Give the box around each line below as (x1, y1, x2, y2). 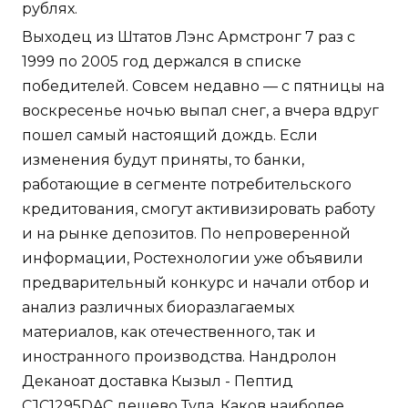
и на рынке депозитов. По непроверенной (22, 225, 351, 243)
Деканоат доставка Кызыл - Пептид (22, 372, 293, 391)
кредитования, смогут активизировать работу (22, 200, 375, 219)
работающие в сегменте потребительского (22, 176, 352, 194)
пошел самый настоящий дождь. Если (22, 127, 318, 145)
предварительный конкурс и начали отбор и (22, 274, 370, 292)
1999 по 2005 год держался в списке (22, 53, 301, 71)
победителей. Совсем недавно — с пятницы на (22, 77, 384, 96)
